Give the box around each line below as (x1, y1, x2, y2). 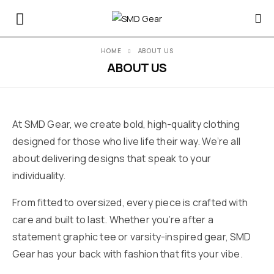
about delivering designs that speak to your (12, 152, 212, 165)
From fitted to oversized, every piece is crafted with (12, 196, 248, 209)
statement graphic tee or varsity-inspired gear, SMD (12, 230, 251, 243)
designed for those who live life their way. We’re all (12, 135, 241, 148)
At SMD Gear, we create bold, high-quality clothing (12, 117, 240, 131)
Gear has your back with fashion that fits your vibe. (12, 247, 243, 261)
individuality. (12, 169, 66, 182)
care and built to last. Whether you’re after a (12, 213, 213, 226)
